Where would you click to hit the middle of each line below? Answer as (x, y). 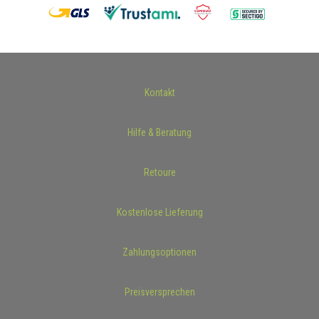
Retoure (159, 172)
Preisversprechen (159, 292)
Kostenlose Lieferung (159, 212)
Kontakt (159, 92)
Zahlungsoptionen (159, 252)
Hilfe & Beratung (159, 132)
